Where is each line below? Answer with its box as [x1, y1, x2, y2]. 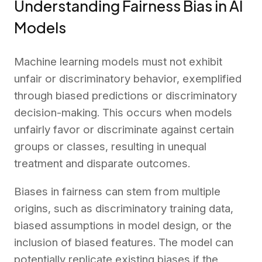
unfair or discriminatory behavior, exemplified [14, 72, 242, 86]
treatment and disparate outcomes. [14, 157, 190, 171]
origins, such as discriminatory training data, [14, 202, 233, 216]
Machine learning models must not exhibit [14, 55, 222, 69]
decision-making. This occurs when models [14, 106, 232, 120]
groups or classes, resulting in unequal [14, 140, 206, 154]
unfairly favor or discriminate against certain [14, 123, 234, 137]
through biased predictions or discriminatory [14, 89, 237, 103]
